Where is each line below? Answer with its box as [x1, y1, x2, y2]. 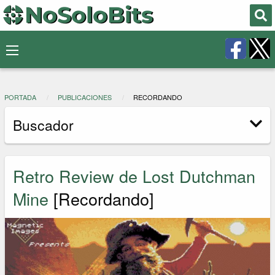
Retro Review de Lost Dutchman [13, 163, 256, 188]
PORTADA [4, 92, 36, 103]
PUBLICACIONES [57, 92, 112, 103]
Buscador [13, 114, 74, 135]
